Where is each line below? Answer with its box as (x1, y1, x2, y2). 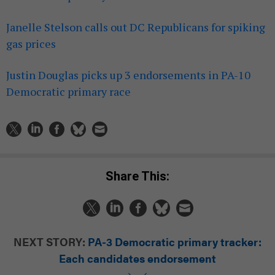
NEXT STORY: (14, 233, 85, 249)
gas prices (6, 36, 56, 52)
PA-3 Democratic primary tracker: (88, 233, 261, 249)
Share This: (114, 168, 169, 184)
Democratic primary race (6, 84, 131, 99)
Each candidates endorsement (59, 250, 216, 266)
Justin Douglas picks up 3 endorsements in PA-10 (6, 68, 250, 83)
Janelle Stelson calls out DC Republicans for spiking (6, 20, 265, 35)
